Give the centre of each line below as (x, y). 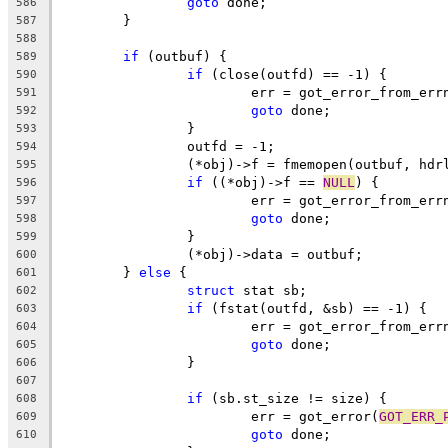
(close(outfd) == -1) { (295, 74)
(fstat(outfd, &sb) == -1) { (315, 308)
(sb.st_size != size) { (295, 398)
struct (211, 290)
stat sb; (271, 290)
